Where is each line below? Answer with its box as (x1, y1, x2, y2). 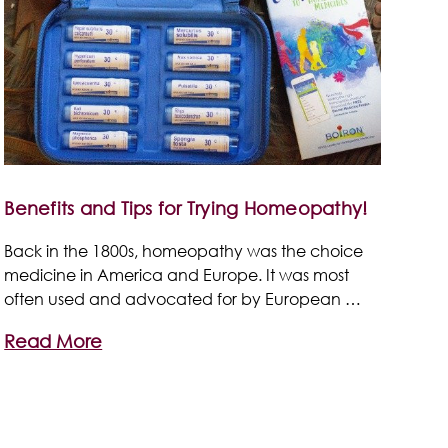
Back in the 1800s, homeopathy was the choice (4, 239, 364, 261)
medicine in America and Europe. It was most (4, 263, 350, 285)
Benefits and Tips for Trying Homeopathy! (4, 196, 368, 219)
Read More (4, 329, 103, 352)
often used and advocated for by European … (4, 287, 362, 309)
